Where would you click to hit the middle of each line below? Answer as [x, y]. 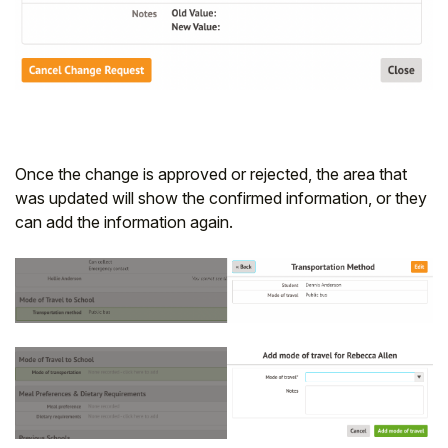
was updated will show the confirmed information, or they [221, 198]
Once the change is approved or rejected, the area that [211, 174]
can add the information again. [124, 222]
